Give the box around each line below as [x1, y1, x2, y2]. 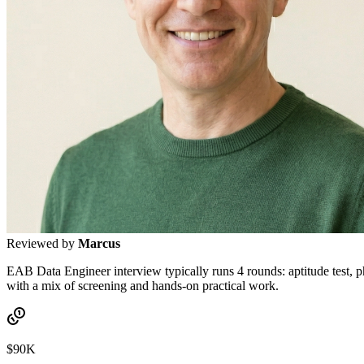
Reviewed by [6, 236, 78, 250]
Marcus [78, 236, 120, 250]
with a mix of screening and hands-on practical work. [6, 278, 279, 292]
